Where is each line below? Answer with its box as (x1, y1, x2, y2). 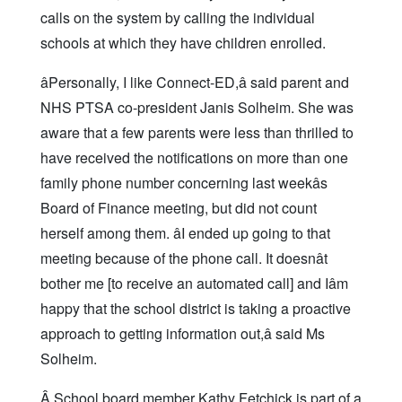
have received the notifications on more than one (40, 147, 348, 169)
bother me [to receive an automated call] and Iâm (40, 273, 348, 294)
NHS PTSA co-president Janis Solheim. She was (40, 97, 354, 118)
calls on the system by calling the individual (40, 7, 315, 29)
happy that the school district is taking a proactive (40, 298, 351, 319)
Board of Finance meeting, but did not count (40, 197, 317, 219)
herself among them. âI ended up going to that (40, 223, 330, 244)
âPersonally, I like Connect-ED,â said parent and (40, 72, 349, 93)
